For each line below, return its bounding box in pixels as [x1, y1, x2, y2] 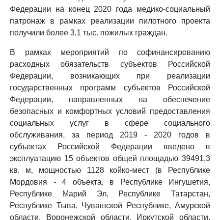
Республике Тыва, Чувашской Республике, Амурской [10, 201, 210, 210]
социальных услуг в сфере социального [10, 119, 210, 127]
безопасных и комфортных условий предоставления [10, 107, 210, 115]
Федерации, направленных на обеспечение [10, 95, 210, 104]
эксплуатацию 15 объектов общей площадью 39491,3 [10, 154, 210, 163]
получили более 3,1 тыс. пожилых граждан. [10, 28, 167, 37]
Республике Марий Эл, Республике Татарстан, [10, 190, 210, 198]
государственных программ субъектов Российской [10, 83, 210, 92]
